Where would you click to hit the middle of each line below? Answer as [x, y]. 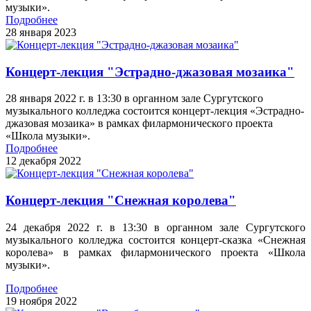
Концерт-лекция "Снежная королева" [121, 201]
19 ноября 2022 [41, 301]
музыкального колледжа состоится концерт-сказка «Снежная [155, 239]
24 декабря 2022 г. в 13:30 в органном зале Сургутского [155, 227]
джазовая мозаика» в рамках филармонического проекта [139, 124]
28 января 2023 [41, 32]
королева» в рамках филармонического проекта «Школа [155, 252]
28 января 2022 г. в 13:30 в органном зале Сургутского [134, 99]
